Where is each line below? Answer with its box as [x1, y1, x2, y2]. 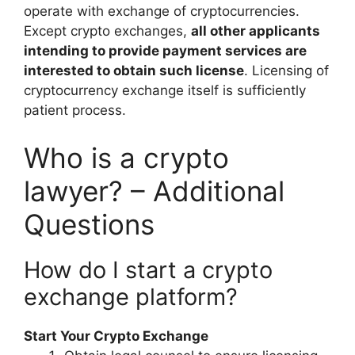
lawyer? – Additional [24, 174, 284, 208]
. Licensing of [244, 63, 329, 79]
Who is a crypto [24, 140, 229, 174]
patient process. [24, 102, 126, 119]
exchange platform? [24, 282, 238, 311]
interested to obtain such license [24, 63, 244, 79]
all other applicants [191, 23, 320, 40]
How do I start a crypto [24, 255, 273, 284]
